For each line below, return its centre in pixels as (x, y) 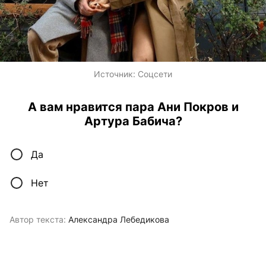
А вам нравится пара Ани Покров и (133, 107)
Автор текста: (38, 220)
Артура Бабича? (133, 121)
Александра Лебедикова (119, 220)
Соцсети (155, 74)
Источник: (116, 74)
